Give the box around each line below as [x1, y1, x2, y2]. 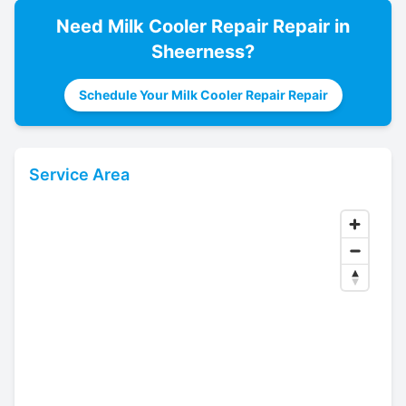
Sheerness [151, 41, 245, 63]
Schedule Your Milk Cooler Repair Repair [78, 87, 328, 102]
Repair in [268, 15, 350, 37]
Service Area [29, 165, 130, 184]
